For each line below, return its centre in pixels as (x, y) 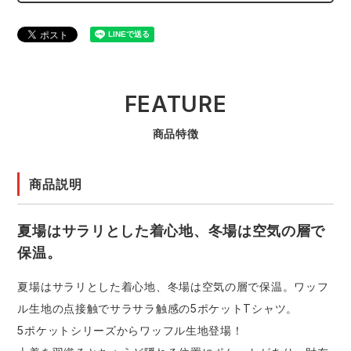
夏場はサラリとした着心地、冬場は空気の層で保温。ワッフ (173, 287)
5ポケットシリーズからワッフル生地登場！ (130, 331)
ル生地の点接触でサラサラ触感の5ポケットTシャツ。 (157, 309)
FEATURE (175, 105)
